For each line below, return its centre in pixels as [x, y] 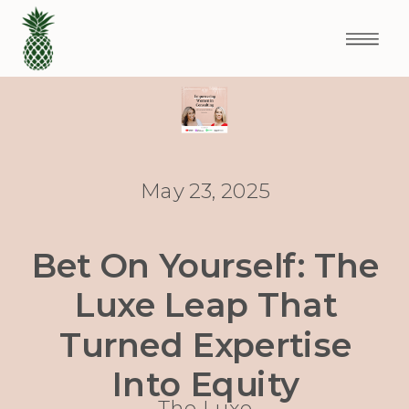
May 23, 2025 [205, 191]
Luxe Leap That [205, 305]
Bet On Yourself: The [206, 266]
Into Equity [206, 385]
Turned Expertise [206, 345]
